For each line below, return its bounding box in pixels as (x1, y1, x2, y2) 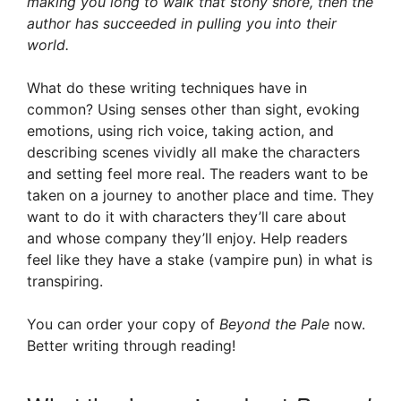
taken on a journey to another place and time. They (27, 186, 374, 205)
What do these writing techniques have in (27, 79, 307, 98)
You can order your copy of (27, 315, 219, 334)
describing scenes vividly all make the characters (27, 143, 360, 162)
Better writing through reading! (27, 337, 235, 355)
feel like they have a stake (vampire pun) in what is (27, 251, 372, 269)
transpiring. (27, 272, 103, 291)
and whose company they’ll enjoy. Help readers (27, 229, 347, 248)
